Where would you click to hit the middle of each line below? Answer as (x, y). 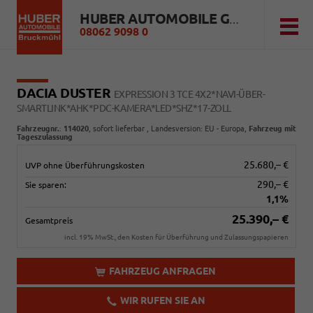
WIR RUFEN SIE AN (162, 300)
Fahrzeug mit (272, 129)
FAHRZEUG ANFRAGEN (162, 271)
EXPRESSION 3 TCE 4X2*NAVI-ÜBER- (189, 94)
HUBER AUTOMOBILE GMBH (234, 20)
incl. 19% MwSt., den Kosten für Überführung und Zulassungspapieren (176, 237)
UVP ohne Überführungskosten (85, 165)
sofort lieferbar (119, 129)
